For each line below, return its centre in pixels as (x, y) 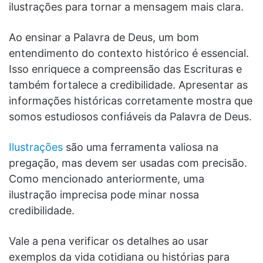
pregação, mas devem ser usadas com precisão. (128, 163)
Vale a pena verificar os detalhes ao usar (109, 241)
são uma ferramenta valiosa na (141, 147)
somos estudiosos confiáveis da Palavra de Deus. (130, 116)
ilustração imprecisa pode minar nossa (104, 194)
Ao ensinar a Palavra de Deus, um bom (104, 37)
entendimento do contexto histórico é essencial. (129, 53)
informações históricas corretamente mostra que (131, 100)
